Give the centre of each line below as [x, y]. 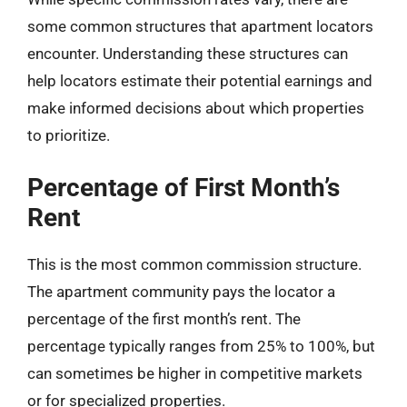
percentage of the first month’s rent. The [164, 318]
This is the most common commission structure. [194, 264]
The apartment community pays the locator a [181, 291]
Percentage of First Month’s [184, 187]
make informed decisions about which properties [196, 108]
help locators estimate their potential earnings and [200, 81]
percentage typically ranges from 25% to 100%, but [201, 346]
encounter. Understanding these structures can [188, 54]
